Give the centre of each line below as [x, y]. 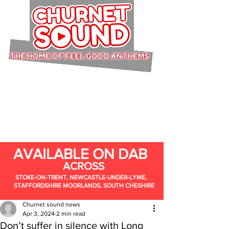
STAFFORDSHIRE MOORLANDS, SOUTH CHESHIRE [84, 186]
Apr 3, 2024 [39, 214]
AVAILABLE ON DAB [80, 154]
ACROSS [84, 166]
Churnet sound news [51, 204]
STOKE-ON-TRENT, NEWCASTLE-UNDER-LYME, [80, 177]
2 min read [71, 214]
